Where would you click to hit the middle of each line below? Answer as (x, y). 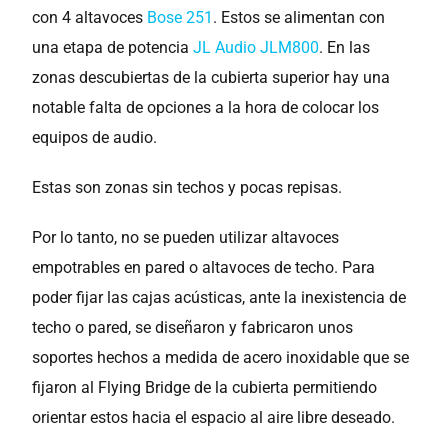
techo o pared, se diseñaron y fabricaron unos (193, 327)
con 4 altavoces (90, 17)
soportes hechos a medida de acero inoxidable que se (221, 357)
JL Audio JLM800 (256, 47)
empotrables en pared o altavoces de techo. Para (204, 267)
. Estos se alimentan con (299, 17)
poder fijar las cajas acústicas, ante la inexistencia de (219, 297)
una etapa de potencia (113, 47)
